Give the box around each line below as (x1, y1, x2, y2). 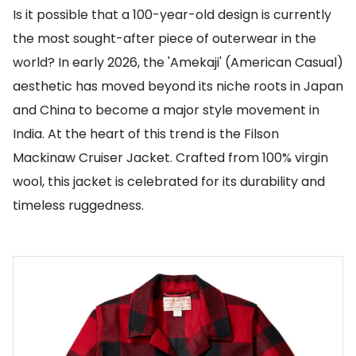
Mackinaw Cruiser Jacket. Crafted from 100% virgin (13, 149, 328, 167)
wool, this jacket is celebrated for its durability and (13, 172, 325, 191)
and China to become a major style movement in (13, 101, 319, 119)
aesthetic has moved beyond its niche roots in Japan (13, 77, 343, 95)
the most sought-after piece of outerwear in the (13, 29, 316, 48)
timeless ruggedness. (13, 196, 144, 215)
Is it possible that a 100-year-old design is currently (13, 6, 331, 24)
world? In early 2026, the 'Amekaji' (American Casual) (13, 53, 343, 72)
